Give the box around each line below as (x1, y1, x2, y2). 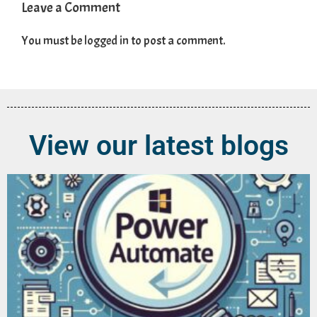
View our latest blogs (28, 129, 289, 162)
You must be (21, 33, 84, 49)
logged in (84, 33, 129, 49)
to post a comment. (129, 33, 225, 49)
